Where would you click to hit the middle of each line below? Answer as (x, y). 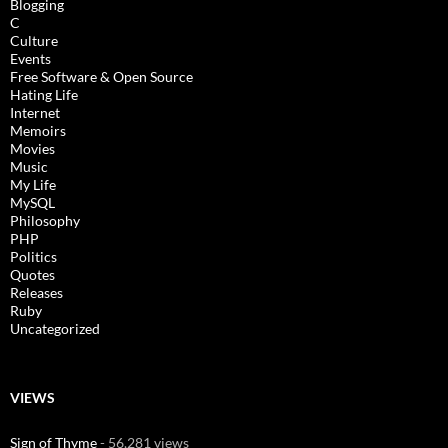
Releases (36, 292)
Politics (33, 256)
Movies (32, 148)
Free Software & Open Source (101, 76)
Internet (35, 112)
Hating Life (44, 94)
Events (30, 58)
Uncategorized (55, 328)
